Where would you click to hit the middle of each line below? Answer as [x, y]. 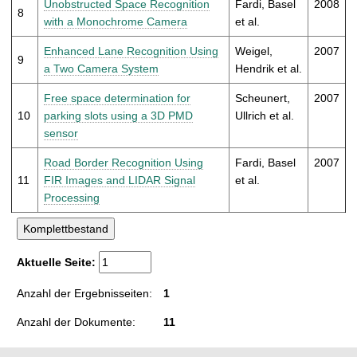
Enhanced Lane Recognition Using [131, 51]
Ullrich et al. [265, 115]
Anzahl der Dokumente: [76, 322]
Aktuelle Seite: [58, 262]
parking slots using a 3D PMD [118, 115]
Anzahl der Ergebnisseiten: [84, 293]
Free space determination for [117, 98]
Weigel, [254, 51]
